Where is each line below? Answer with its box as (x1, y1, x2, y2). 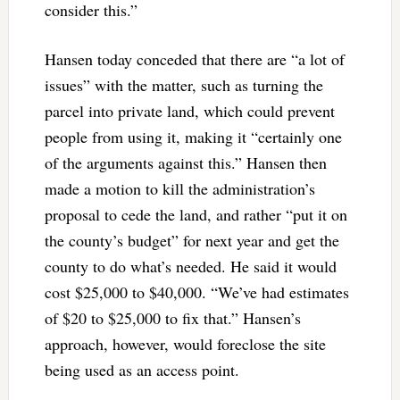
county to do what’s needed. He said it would (44, 254, 337, 277)
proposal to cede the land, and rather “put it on (44, 203, 347, 225)
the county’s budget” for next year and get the (44, 229, 339, 251)
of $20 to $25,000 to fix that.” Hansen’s (44, 306, 301, 329)
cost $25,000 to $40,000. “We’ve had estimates (44, 280, 349, 303)
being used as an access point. (44, 358, 245, 380)
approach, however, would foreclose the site (44, 332, 326, 354)
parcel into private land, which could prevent (44, 99, 335, 121)
